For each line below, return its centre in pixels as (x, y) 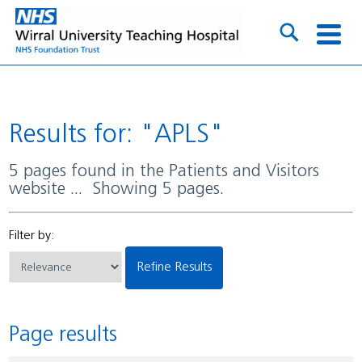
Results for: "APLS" (124, 135)
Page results (69, 336)
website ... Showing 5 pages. (117, 189)
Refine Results (178, 267)
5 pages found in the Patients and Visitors (14, 171)
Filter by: (32, 236)
